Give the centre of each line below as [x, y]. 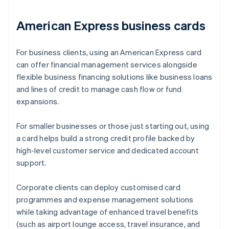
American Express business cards [111, 26]
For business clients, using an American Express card [109, 52]
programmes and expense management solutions [105, 200]
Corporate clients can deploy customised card [98, 187]
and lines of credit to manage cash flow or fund [99, 89]
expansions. [38, 101]
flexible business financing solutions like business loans [114, 77]
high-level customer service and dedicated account [108, 151]
